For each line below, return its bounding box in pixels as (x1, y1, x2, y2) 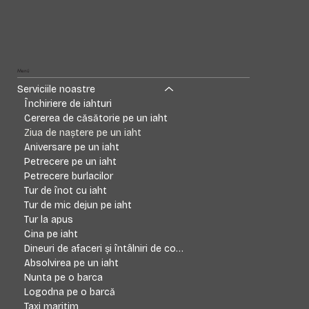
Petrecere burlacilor (24, 170, 114, 183)
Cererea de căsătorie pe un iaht (24, 112, 168, 125)
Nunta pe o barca (24, 272, 103, 284)
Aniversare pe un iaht (24, 141, 120, 154)
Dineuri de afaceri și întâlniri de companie (176, 243, 184, 255)
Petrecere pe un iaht (24, 156, 117, 168)
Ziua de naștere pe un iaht (24, 127, 142, 139)
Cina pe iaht (24, 228, 79, 241)
